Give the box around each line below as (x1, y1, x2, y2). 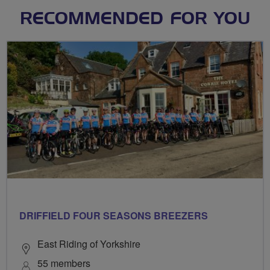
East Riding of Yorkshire (37, 237, 140, 251)
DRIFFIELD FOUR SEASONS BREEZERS (19, 209, 208, 223)
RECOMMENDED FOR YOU (19, 10, 251, 28)
